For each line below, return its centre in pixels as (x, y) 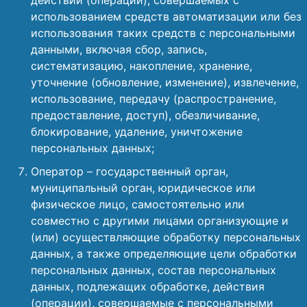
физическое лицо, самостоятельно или (138, 204)
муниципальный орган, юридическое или (143, 188)
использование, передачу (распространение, (153, 99)
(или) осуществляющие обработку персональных (166, 237)
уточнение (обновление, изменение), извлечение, (165, 82)
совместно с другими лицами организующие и (160, 221)
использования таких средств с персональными (163, 33)
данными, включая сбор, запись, (119, 49)
